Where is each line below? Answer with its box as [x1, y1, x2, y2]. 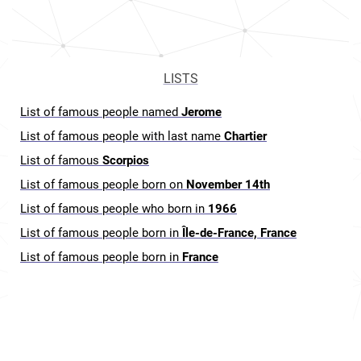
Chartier [224, 129, 267, 143]
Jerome [181, 105, 222, 119]
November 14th [186, 177, 270, 192]
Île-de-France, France [182, 226, 297, 240]
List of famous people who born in [20, 201, 208, 216]
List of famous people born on [20, 177, 186, 192]
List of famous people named [20, 105, 181, 119]
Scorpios [102, 153, 149, 168]
